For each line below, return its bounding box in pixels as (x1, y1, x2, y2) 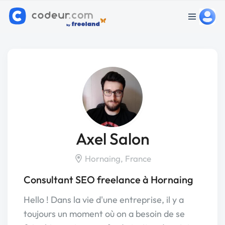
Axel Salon (75, 129, 150, 149)
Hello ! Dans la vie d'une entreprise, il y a (24, 194, 184, 205)
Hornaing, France (82, 153, 151, 164)
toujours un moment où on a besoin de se (24, 208, 185, 219)
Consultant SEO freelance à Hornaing (24, 173, 193, 186)
